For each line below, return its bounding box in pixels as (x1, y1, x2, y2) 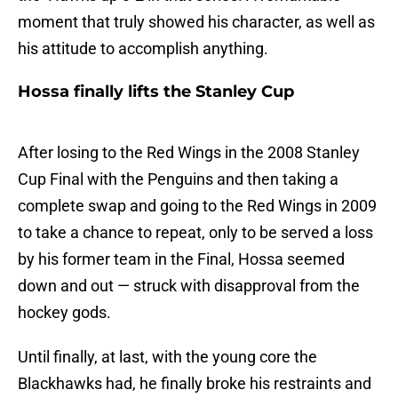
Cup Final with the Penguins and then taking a (18, 170, 338, 189)
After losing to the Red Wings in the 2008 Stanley (18, 143, 360, 163)
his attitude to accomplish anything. (18, 39, 268, 59)
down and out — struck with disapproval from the (18, 276, 360, 296)
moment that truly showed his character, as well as (18, 12, 375, 32)
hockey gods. (18, 303, 111, 322)
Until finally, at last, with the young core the (18, 347, 317, 367)
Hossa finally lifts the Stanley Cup (18, 82, 294, 102)
